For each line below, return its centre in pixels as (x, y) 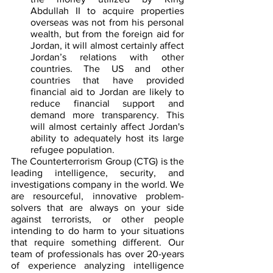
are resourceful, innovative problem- (97, 196)
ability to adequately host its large (107, 138)
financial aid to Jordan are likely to (107, 91)
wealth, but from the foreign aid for (107, 34)
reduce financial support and (107, 103)
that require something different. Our (97, 242)
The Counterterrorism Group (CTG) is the (97, 161)
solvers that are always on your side (97, 207)
